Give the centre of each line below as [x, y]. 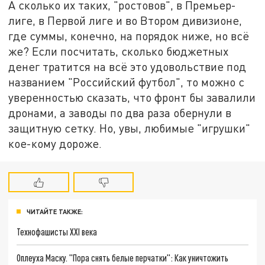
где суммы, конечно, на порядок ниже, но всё [129, 36]
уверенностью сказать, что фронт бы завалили [132, 98]
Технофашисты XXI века [57, 232]
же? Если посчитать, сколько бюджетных [119, 51]
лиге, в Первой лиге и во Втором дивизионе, [125, 21]
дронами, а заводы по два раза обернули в [120, 113]
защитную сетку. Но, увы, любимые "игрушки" [130, 128]
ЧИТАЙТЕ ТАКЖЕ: [55, 211]
